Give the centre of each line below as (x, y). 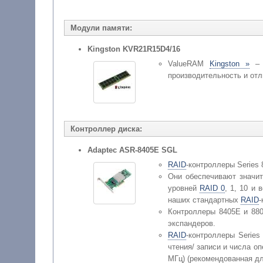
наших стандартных (204, 200)
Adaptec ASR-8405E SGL (132, 150)
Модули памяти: (101, 28)
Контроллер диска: (106, 129)
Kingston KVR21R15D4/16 (134, 49)
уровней (183, 188)
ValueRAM (188, 64)
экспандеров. (191, 223)
